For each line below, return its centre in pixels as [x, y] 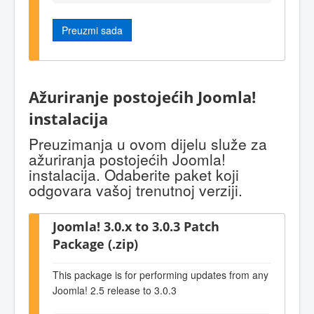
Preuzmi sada [92, 30]
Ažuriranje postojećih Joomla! [142, 97]
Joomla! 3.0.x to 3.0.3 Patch [136, 226]
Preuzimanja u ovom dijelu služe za [148, 144]
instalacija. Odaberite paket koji [134, 175]
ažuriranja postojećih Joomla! [127, 159]
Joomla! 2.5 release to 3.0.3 [115, 290]
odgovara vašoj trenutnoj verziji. [136, 190]
